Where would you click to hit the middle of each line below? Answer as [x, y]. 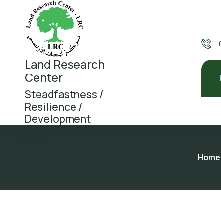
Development [58, 119]
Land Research [65, 64]
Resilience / [54, 106]
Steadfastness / [64, 94]
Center [44, 77]
